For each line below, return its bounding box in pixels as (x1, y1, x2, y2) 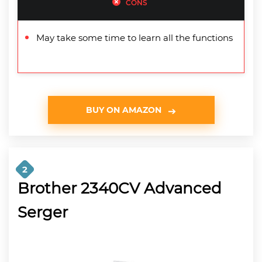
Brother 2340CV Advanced (18, 178, 222, 198)
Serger (18, 202, 68, 222)
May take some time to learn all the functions (36, 32, 233, 43)
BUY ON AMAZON (86, 104, 161, 115)
